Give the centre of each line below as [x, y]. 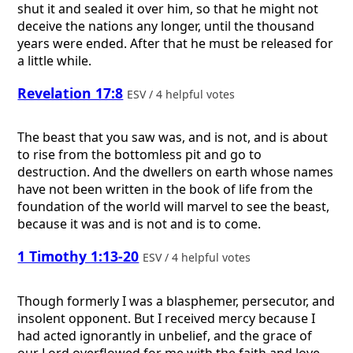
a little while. [55, 61]
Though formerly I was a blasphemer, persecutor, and [176, 301]
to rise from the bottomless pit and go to [140, 155]
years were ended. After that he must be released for [176, 44]
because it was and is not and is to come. [139, 224]
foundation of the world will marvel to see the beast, [174, 207]
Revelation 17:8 [71, 93]
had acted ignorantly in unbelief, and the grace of [165, 335]
